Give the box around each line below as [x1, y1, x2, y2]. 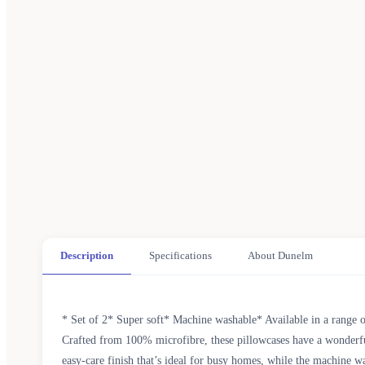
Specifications [149, 249, 212, 262]
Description [60, 249, 113, 262]
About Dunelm [248, 249, 313, 262]
